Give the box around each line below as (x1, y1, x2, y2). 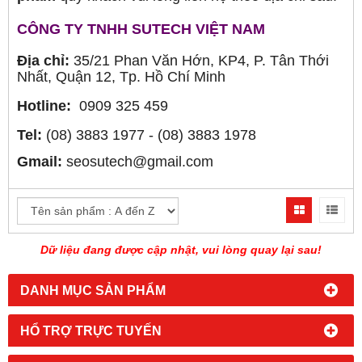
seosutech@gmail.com (62, 154, 213, 170)
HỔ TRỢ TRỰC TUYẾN (20, 323, 162, 338)
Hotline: (17, 98, 71, 114)
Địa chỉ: (17, 53, 69, 69)
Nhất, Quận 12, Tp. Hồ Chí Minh (17, 69, 225, 85)
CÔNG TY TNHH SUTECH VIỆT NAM (17, 21, 265, 37)
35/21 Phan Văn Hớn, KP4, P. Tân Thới (69, 53, 329, 69)
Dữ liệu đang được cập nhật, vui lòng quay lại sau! (40, 243, 322, 256)
